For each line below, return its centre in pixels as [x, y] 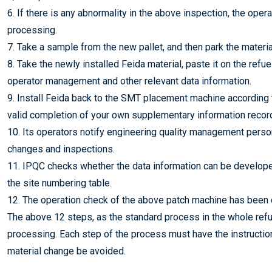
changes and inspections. [61, 149]
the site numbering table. [59, 183]
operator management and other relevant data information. [129, 81]
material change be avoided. [66, 251]
